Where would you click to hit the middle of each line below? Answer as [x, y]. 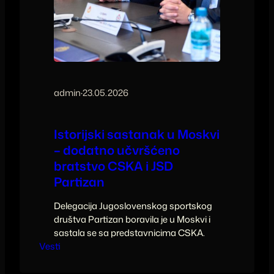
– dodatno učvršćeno [117, 150]
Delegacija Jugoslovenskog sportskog [133, 206]
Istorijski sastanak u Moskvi [137, 134]
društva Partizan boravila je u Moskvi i [132, 220]
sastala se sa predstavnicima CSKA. [129, 233]
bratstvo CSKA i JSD [113, 165]
